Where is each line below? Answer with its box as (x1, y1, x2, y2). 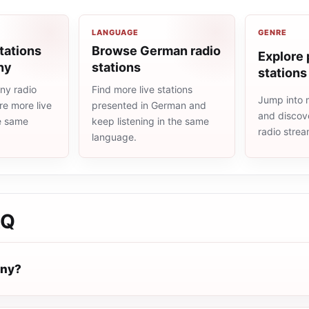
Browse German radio (92, 43, 221, 58)
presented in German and (92, 99, 206, 111)
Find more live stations (92, 83, 192, 95)
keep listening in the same (92, 115, 209, 127)
